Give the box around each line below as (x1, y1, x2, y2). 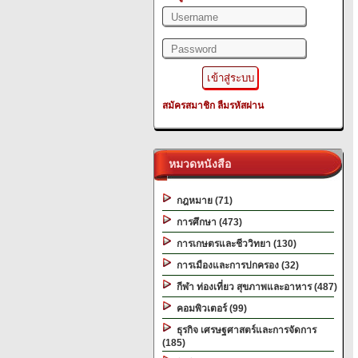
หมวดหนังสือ (162, 157, 231, 170)
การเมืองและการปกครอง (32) (172, 260, 299, 271)
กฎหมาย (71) (172, 195, 233, 206)
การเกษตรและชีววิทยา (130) (172, 238, 296, 249)
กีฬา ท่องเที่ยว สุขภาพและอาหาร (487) (172, 281, 337, 292)
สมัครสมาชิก (162, 100, 215, 111)
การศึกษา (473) (172, 217, 242, 228)
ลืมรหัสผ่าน (217, 100, 264, 111)
